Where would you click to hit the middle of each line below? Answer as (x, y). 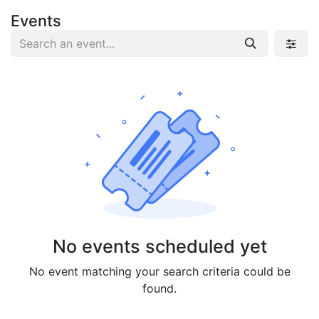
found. (159, 288)
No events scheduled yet (159, 246)
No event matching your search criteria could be (159, 271)
